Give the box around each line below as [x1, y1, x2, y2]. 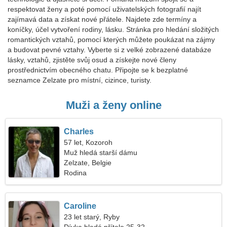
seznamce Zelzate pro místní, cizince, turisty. [8, 76, 152, 84]
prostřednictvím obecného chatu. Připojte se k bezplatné [8, 66, 188, 74]
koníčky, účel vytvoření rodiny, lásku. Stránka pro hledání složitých [8, 25, 219, 33]
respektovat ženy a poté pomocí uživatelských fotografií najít [8, 5, 201, 13]
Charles [64, 127, 94, 136]
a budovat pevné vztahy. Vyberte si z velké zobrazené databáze [8, 46, 211, 54]
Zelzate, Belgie [64, 159, 112, 167]
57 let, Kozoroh [64, 138, 113, 146]
